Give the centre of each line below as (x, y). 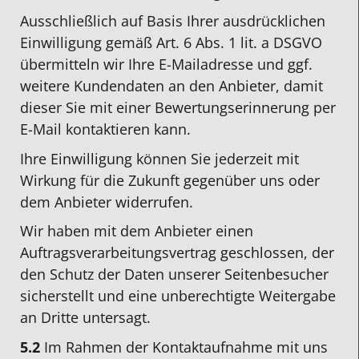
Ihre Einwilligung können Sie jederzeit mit (159, 158)
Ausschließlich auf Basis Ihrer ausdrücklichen (173, 21)
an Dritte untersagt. (85, 318)
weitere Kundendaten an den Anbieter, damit (171, 86)
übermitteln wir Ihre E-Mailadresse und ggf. (166, 65)
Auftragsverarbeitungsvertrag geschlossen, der (177, 253)
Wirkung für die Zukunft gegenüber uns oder (170, 180)
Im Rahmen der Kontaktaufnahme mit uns (184, 347)
